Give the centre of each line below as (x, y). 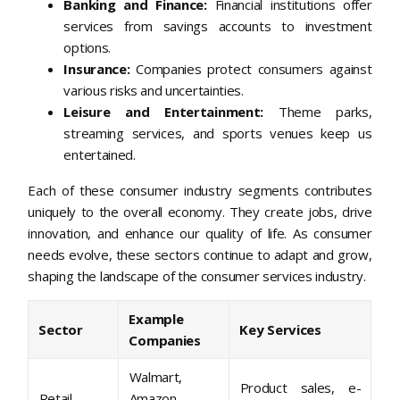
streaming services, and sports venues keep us (218, 133)
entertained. (100, 155)
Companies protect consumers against (251, 69)
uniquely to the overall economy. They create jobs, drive (200, 212)
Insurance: (97, 69)
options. (87, 48)
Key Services (280, 330)
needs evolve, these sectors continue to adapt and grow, (200, 255)
